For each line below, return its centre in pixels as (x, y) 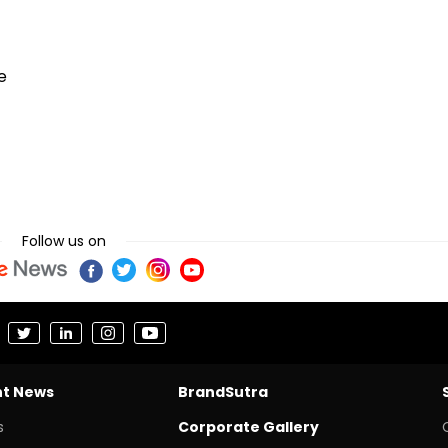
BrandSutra (222, 391)
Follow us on (64, 240)
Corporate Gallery (248, 426)
